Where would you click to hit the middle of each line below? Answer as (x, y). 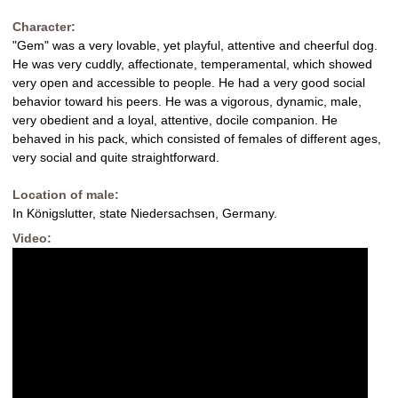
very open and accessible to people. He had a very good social (189, 83)
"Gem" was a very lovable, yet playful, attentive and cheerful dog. (195, 46)
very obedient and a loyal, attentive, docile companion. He (175, 120)
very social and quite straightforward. (116, 158)
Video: (34, 239)
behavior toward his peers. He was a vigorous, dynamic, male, (187, 102)
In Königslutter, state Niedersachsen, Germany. (145, 214)
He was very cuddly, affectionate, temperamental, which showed (192, 64)
